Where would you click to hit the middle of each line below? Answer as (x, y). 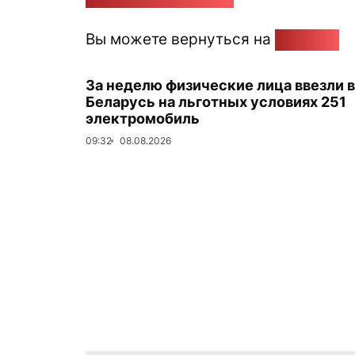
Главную (307, 39)
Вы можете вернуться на (180, 39)
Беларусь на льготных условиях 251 (216, 102)
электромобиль (143, 118)
